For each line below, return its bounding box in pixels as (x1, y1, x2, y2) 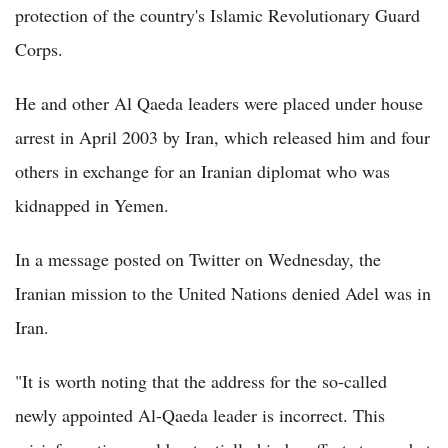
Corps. (15, 37, 63, 62)
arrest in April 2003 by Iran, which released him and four (15, 125, 430, 150)
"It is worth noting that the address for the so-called (15, 369, 387, 394)
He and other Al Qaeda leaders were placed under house (15, 91, 423, 116)
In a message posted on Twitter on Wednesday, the (15, 247, 381, 272)
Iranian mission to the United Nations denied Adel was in (15, 281, 431, 306)
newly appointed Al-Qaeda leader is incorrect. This (15, 403, 385, 428)
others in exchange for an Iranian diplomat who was (15, 159, 390, 184)
